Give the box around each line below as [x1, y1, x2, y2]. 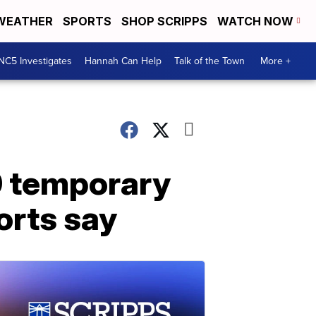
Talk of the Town [174, 54, 245, 68]
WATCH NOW [217, 14, 296, 28]
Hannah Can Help [85, 54, 162, 68]
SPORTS [63, 14, 111, 28]
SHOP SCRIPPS [121, 14, 207, 28]
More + [260, 54, 291, 68]
